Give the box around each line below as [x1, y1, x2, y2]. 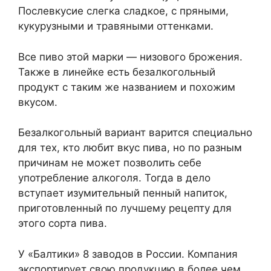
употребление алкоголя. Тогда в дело [18, 172, 211, 184]
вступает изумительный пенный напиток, [18, 187, 227, 200]
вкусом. [18, 96, 57, 108]
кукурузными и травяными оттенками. [18, 20, 214, 33]
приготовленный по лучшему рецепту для [18, 202, 232, 215]
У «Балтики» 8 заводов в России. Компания [18, 247, 238, 260]
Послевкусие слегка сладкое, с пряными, [18, 5, 229, 18]
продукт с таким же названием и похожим [18, 80, 235, 93]
